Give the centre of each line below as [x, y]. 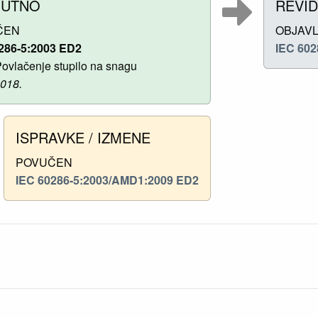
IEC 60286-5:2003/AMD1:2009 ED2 [107, 180]
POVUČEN [44, 162]
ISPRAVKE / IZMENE [83, 137]
